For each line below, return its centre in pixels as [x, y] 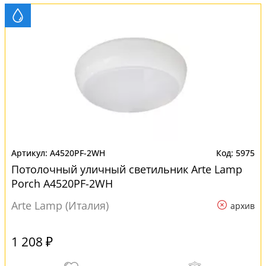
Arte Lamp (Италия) [60, 205]
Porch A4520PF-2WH [62, 183]
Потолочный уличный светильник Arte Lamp [127, 169]
